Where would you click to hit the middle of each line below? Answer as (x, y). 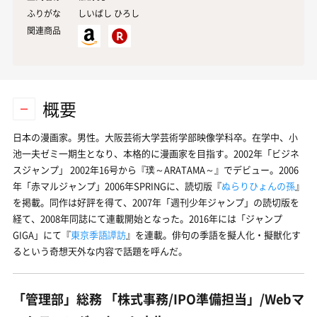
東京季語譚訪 (98, 235)
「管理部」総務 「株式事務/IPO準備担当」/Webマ (158, 299)
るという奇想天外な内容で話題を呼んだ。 (100, 251)
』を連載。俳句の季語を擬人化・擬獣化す (213, 235)
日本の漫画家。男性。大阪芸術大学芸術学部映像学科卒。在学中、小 (155, 137)
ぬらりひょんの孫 (258, 186)
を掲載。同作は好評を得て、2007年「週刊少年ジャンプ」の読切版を (156, 202)
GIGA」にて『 (42, 235)
